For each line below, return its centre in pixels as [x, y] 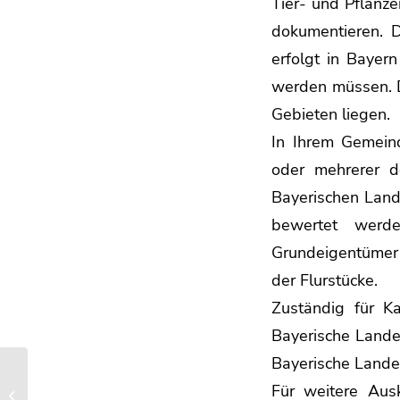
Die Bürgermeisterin [84, 387]
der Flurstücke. [325, 279]
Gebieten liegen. [331, 113]
